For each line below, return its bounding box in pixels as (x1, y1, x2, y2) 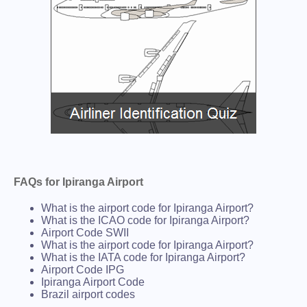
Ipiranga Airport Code (41, 275, 145, 288)
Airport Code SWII (41, 226, 129, 238)
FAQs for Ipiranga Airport (14, 175, 143, 188)
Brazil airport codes (41, 288, 135, 300)
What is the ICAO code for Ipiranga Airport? (41, 214, 249, 226)
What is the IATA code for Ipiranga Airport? (41, 251, 245, 263)
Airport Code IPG (41, 263, 124, 275)
